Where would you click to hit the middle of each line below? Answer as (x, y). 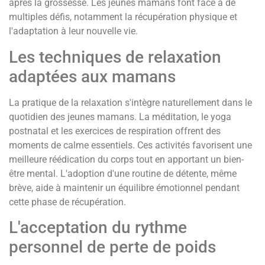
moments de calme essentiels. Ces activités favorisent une (130, 145)
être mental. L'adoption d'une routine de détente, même (123, 173)
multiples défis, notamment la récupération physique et (123, 17)
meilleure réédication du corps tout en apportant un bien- (126, 159)
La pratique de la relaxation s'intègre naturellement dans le (130, 102)
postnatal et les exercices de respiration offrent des (115, 131)
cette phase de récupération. (67, 202)
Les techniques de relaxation (115, 57)
